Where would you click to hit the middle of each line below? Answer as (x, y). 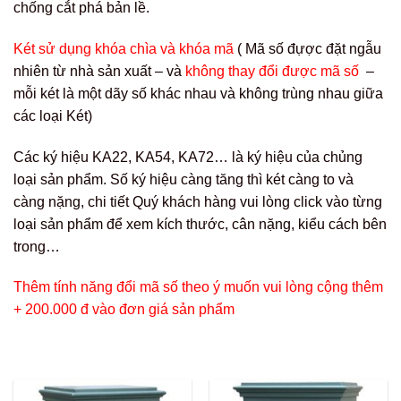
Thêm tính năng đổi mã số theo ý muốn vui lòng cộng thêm (198, 287)
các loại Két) (53, 115)
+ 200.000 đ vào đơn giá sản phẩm (124, 310)
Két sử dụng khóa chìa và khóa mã (124, 48)
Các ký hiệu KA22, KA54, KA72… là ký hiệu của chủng (188, 157)
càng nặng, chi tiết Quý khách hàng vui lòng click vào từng (198, 201)
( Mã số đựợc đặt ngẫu (307, 48)
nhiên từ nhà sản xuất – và (99, 71)
